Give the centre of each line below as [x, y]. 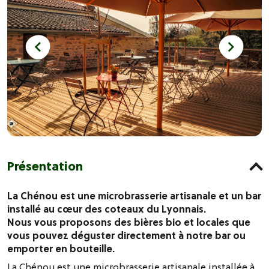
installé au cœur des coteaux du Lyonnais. [107, 209]
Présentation [45, 167]
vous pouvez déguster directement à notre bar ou [126, 236]
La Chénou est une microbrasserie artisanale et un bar [134, 196]
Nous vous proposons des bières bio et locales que [129, 222]
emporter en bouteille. [61, 249]
